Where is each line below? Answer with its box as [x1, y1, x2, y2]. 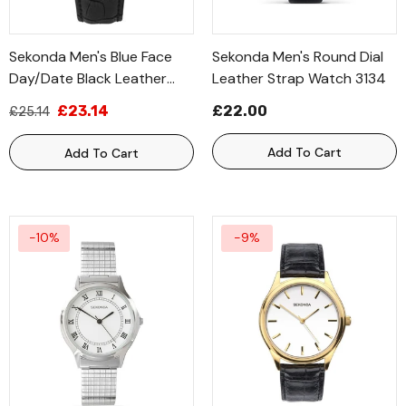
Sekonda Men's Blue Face [9, 47, 172, 66]
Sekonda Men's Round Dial [212, 47, 383, 66]
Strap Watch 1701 [9, 91, 125, 110]
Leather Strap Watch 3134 [212, 69, 386, 88]
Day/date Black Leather [9, 69, 167, 88]
